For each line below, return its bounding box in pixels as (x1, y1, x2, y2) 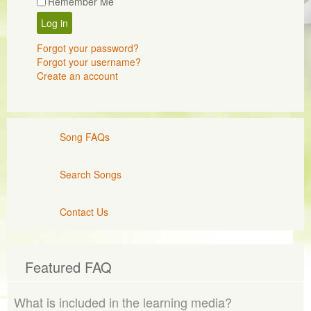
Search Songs (60, 167, 122, 181)
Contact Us (60, 205, 109, 219)
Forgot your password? (37, 41, 140, 56)
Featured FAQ (24, 257, 112, 278)
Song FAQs (60, 129, 110, 144)
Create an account (37, 69, 119, 83)
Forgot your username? (37, 55, 142, 69)
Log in (41, 16, 69, 31)
